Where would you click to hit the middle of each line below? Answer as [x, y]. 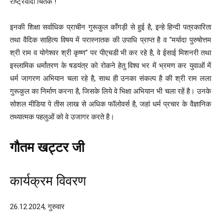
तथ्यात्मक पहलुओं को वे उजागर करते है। [62, 117]
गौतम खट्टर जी [47, 147]
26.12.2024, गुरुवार [37, 206]
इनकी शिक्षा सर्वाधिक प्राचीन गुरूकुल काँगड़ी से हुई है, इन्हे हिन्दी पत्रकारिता [110, 27]
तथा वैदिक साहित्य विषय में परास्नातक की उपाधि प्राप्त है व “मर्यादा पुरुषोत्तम [110, 40]
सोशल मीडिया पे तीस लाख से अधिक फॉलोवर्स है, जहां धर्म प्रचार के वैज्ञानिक [110, 104]
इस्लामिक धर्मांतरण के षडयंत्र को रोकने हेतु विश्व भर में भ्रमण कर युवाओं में [110, 65]
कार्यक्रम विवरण [48, 181]
